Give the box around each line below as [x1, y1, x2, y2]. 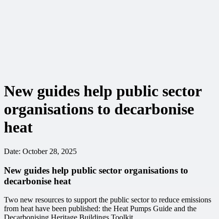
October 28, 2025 [22, 147, 77, 155]
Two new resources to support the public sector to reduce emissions [4, 196, 211, 204]
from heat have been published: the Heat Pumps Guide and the [4, 204, 197, 213]
